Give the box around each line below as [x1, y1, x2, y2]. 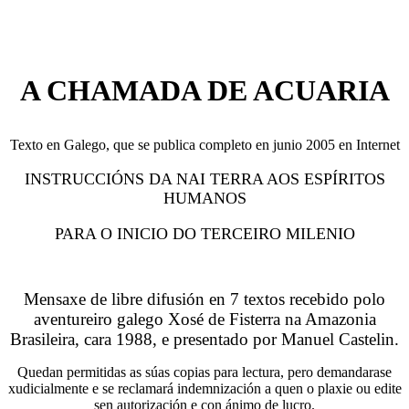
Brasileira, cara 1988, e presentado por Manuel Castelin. [10, 330, 399, 349]
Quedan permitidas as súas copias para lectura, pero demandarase [17, 364, 392, 380]
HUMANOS [163, 189, 246, 207]
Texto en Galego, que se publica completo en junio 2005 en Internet [9, 137, 400, 152]
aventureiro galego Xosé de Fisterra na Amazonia [33, 309, 376, 329]
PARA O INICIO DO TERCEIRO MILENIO [54, 225, 355, 243]
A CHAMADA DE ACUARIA [19, 74, 390, 107]
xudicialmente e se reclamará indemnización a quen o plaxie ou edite [7, 381, 402, 396]
